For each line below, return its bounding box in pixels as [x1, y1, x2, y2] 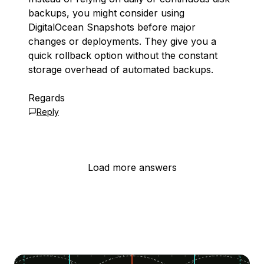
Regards [28, 92, 65, 104]
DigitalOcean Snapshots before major [28, 21, 196, 33]
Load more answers [87, 161, 177, 173]
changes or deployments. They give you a [28, 35, 216, 47]
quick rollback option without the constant [28, 49, 217, 61]
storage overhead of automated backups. [28, 64, 213, 75]
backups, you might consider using [28, 7, 184, 19]
